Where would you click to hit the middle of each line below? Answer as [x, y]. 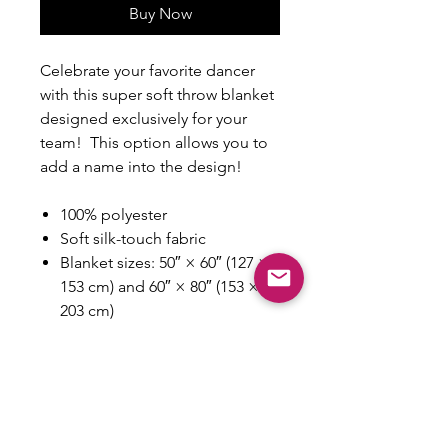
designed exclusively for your [143, 118]
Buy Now [160, 13]
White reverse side [125, 358]
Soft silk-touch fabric [133, 238]
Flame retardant [116, 430]
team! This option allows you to [154, 142]
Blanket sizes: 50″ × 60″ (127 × [164, 262]
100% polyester [113, 214]
